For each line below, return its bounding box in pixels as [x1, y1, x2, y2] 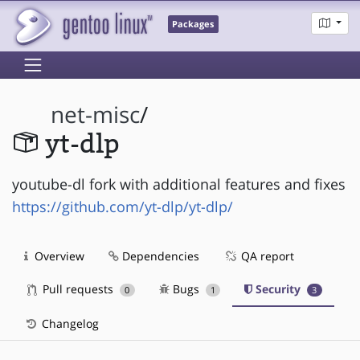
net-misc [51, 100, 141, 130]
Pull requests [39, 280, 117, 297]
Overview [31, 247, 84, 264]
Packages [172, 18, 215, 31]
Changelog [39, 315, 99, 331]
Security [252, 280, 305, 297]
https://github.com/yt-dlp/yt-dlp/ [12, 196, 233, 216]
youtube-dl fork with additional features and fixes [12, 174, 346, 194]
